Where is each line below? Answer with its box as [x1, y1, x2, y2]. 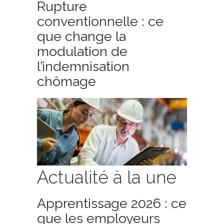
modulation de [37, 43, 127, 59]
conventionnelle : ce [37, 13, 163, 29]
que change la [37, 28, 126, 44]
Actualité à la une [37, 167, 176, 187]
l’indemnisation [37, 58, 129, 74]
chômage [37, 73, 96, 89]
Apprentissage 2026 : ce [37, 195, 186, 211]
